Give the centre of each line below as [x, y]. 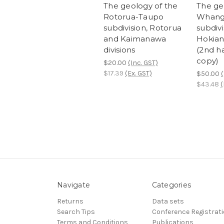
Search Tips [76, 212]
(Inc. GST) [143, 63]
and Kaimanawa [135, 39]
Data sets [168, 201]
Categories [171, 185]
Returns [70, 201]
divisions [119, 50]
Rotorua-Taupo [134, 17]
